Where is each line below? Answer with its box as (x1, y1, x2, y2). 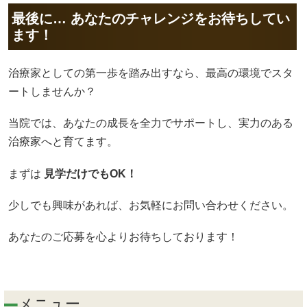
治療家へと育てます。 (8, 136, 118, 148)
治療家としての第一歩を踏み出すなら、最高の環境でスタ (8, 67, 293, 79)
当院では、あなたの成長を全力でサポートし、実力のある (8, 117, 293, 130)
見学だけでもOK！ (44, 167, 137, 180)
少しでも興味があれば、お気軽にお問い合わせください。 (8, 199, 293, 211)
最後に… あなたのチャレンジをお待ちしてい (12, 11, 290, 27)
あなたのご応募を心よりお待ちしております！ (8, 231, 238, 243)
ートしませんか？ (8, 86, 96, 98)
